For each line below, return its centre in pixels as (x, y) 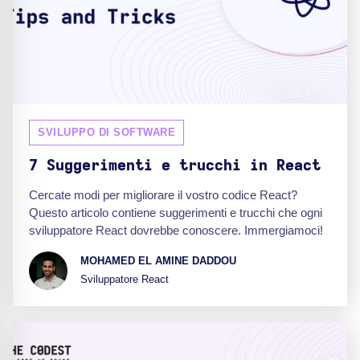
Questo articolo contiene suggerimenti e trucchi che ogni (176, 212)
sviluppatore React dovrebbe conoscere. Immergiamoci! (176, 230)
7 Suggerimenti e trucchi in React (175, 166)
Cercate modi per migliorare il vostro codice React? (163, 194)
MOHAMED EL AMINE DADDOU (158, 261)
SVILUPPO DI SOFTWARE (106, 132)
